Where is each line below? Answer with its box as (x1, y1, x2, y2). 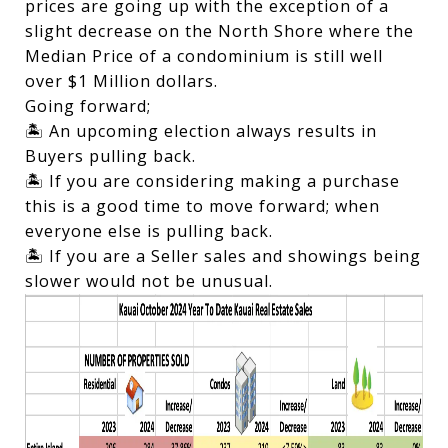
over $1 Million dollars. (25, 70, 218, 92)
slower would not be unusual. (25, 270, 273, 292)
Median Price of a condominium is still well (25, 45, 383, 67)
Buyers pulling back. (25, 145, 201, 167)
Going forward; (25, 95, 156, 117)
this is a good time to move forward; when (25, 195, 380, 217)
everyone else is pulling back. (25, 220, 278, 242)
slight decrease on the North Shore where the (25, 20, 414, 42)
